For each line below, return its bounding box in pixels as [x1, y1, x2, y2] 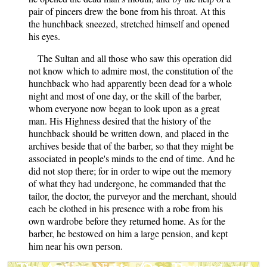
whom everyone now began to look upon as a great [29, 101, 219, 114]
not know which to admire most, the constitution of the [29, 64, 233, 77]
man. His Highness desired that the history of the [29, 114, 211, 127]
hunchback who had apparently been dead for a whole [29, 76, 232, 89]
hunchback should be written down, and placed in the [29, 126, 229, 139]
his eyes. [29, 29, 60, 42]
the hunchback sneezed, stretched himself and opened [29, 17, 229, 30]
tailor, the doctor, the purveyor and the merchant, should [29, 189, 237, 202]
